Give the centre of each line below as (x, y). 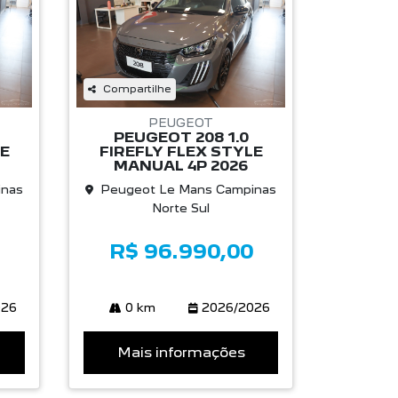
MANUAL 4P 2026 (181, 166)
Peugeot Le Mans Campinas (188, 190)
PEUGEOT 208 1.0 (181, 138)
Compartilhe (137, 89)
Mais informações (181, 353)
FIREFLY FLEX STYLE (181, 152)
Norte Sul (181, 208)
